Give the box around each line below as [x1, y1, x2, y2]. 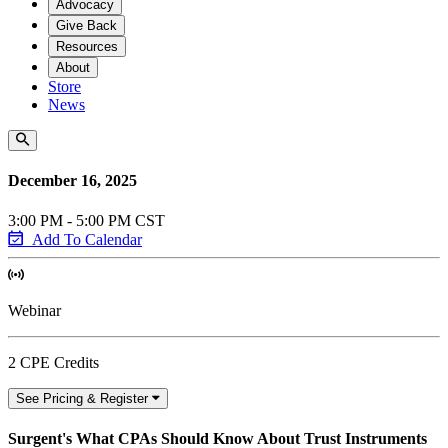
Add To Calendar [32, 230, 142, 248]
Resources [56, 39, 118, 54]
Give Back [56, 18, 117, 33]
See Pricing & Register [16, 390, 148, 406]
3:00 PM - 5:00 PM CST [8, 211, 165, 229]
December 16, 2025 [8, 172, 137, 190]
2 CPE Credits [8, 353, 99, 371]
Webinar [8, 301, 61, 319]
